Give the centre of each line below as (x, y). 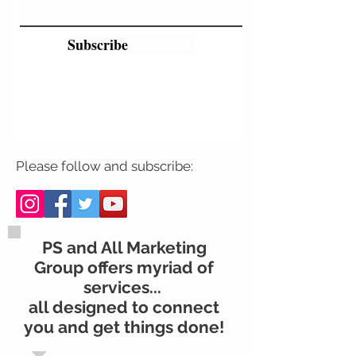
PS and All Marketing (124, 248)
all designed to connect (124, 307)
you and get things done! (124, 327)
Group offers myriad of (124, 267)
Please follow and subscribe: (104, 166)
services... (124, 287)
